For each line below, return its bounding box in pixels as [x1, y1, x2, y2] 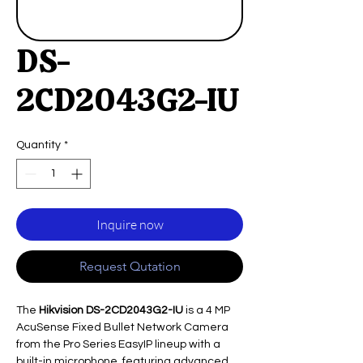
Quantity [16, 139, 61, 151]
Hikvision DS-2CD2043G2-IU [39, 305, 183, 316]
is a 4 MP [183, 305, 230, 316]
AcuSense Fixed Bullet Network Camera [16, 322, 228, 333]
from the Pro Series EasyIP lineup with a [16, 339, 220, 350]
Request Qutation [79, 258, 181, 274]
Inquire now [96, 216, 164, 233]
